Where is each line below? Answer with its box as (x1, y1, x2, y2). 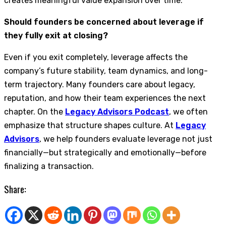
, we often (169, 106, 208, 117)
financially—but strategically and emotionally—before (4, 147, 206, 157)
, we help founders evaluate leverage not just (39, 134, 212, 144)
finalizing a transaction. (4, 161, 94, 171)
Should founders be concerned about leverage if (4, 17, 204, 27)
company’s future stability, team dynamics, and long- (4, 66, 208, 76)
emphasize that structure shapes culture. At (4, 120, 176, 130)
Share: (4, 182, 26, 196)
